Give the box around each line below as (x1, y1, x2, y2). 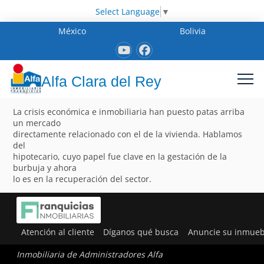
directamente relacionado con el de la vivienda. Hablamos (13, 128, 243, 140)
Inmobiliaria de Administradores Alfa (16, 249, 163, 260)
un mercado (13, 117, 61, 128)
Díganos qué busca (103, 226, 179, 237)
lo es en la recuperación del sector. (13, 173, 152, 184)
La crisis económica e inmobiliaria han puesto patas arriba (13, 105, 245, 117)
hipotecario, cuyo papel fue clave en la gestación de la (13, 150, 227, 162)
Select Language (95, 5, 160, 17)
